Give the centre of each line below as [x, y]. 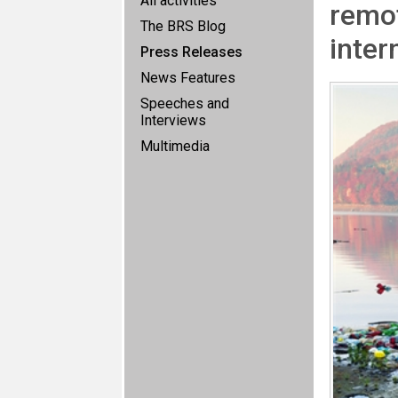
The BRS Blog [183, 26]
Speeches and [185, 103]
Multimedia [175, 146]
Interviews [173, 120]
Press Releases [191, 52]
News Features [188, 78]
